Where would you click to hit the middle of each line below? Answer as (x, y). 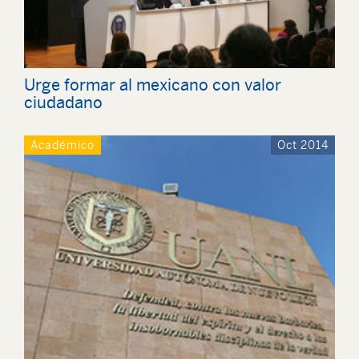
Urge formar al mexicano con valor (153, 85)
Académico (63, 145)
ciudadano (63, 103)
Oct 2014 (303, 145)
